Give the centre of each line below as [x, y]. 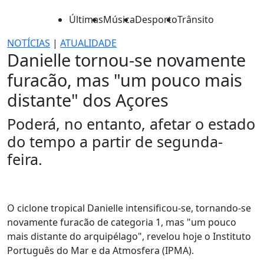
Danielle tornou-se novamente [126, 60]
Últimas [86, 19]
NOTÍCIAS [29, 43]
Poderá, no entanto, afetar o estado [131, 124]
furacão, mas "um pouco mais [125, 80]
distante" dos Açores [88, 100]
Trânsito [196, 19]
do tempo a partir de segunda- [115, 141]
